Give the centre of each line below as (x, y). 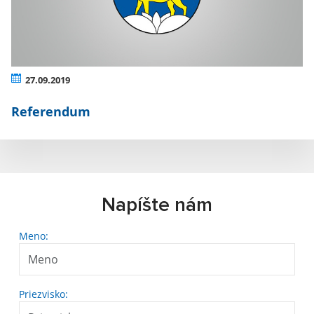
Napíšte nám (157, 206)
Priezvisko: (43, 294)
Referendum (51, 112)
